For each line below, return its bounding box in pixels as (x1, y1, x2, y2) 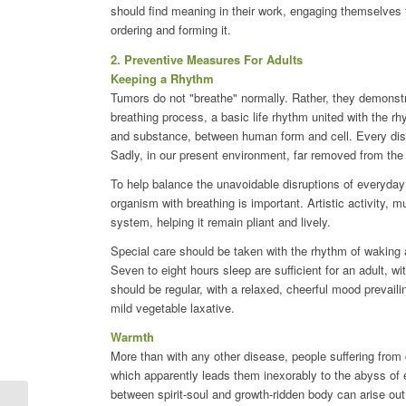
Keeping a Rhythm (111, 69, 214, 87)
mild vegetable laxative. (111, 298, 235, 316)
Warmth (111, 327, 154, 345)
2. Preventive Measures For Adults (111, 50, 303, 68)
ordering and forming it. (111, 21, 231, 39)
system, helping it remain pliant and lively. (111, 212, 331, 230)
